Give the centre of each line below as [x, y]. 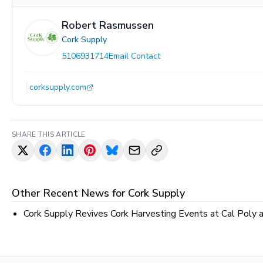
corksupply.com [58, 87]
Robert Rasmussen [108, 25]
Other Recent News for [70, 193]
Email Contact [134, 56]
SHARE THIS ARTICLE [49, 134]
